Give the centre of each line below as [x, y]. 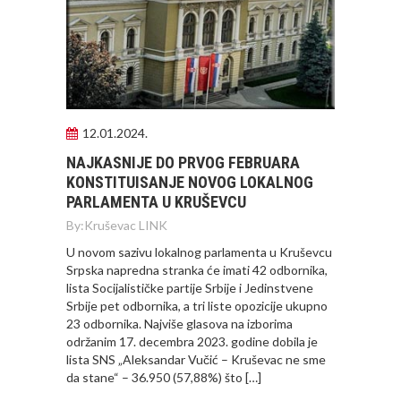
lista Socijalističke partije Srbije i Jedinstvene [190, 288]
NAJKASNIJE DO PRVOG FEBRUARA [183, 162]
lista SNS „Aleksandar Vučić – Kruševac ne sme [196, 359]
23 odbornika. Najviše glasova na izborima [179, 324]
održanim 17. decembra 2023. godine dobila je [192, 341]
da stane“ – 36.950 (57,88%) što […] [164, 377]
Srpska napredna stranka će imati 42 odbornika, [197, 270]
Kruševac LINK [126, 225]
